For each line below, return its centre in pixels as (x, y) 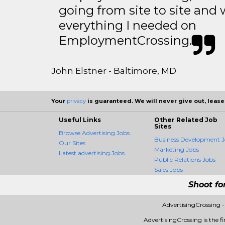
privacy (76, 101)
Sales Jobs (168, 170)
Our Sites (72, 143)
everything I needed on (128, 25)
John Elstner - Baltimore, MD (114, 71)
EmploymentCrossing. (125, 40)
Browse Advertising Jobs (94, 133)
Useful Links (80, 120)
